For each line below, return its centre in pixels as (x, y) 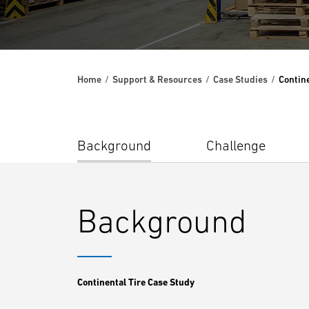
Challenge (236, 145)
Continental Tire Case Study (136, 282)
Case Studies (240, 79)
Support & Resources (157, 79)
